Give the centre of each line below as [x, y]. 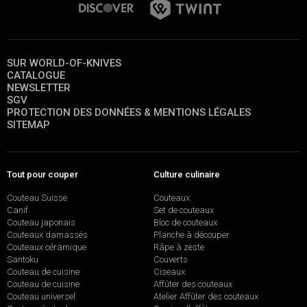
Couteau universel [41, 297]
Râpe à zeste [179, 247]
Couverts [171, 260]
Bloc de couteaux [185, 223]
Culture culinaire [187, 175]
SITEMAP [28, 124]
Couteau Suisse [37, 198]
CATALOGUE [36, 75]
